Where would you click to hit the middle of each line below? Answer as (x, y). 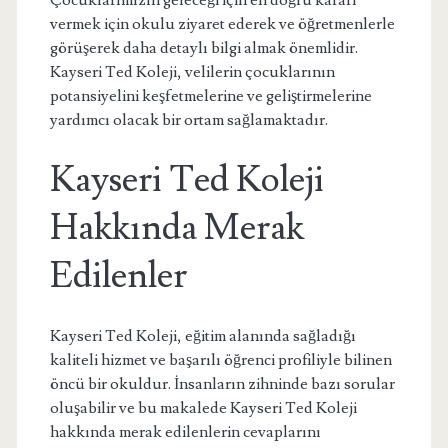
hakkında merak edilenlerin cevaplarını (185, 432)
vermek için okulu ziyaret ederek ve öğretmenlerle (222, 24)
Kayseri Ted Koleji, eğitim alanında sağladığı (202, 336)
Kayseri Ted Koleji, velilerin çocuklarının (192, 72)
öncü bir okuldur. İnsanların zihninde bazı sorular (222, 384)
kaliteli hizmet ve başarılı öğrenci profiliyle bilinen (220, 360)
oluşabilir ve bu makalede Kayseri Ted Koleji (203, 408)
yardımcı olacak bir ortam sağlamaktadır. (188, 120)
